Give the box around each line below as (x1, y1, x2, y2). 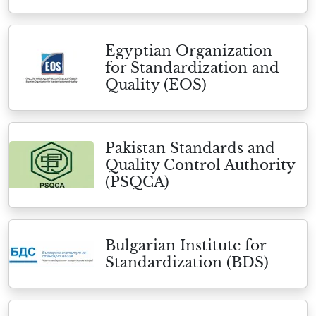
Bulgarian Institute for (105, 237, 266, 254)
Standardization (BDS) (105, 254, 269, 271)
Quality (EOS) (105, 76, 207, 93)
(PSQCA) (105, 174, 169, 190)
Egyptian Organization (105, 42, 272, 59)
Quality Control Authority (105, 157, 295, 174)
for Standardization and (105, 59, 279, 76)
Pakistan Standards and (105, 140, 275, 157)
